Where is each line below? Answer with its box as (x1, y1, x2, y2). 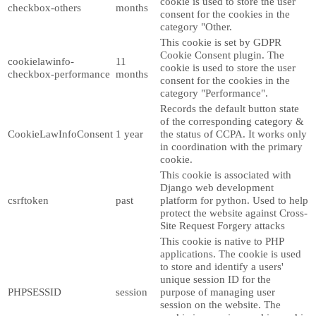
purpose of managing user (160, 286, 275, 298)
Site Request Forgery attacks (160, 219, 285, 232)
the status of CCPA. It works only (160, 128, 307, 140)
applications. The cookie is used (160, 248, 301, 260)
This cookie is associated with (160, 169, 291, 181)
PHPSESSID (8, 286, 61, 298)
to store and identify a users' (160, 260, 284, 273)
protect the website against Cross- (160, 207, 308, 219)
